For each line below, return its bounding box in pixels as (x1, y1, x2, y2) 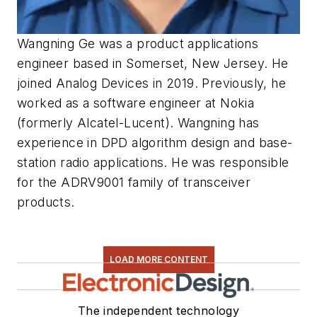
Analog (55, 76, 98, 91)
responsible (219, 155, 289, 170)
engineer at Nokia (149, 96, 255, 110)
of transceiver (167, 175, 251, 190)
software (93, 96, 146, 110)
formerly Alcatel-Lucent (21, 115, 166, 130)
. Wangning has (170, 115, 260, 130)
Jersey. (223, 56, 268, 71)
